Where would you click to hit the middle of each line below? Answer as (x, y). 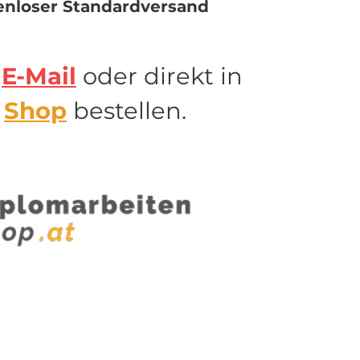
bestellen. (127, 110)
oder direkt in (160, 76)
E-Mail (39, 76)
